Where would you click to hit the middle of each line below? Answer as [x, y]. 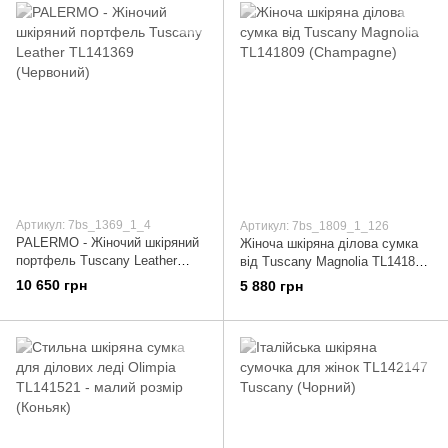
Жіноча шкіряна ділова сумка [329, 243]
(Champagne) [278, 279]
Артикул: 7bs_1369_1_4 [83, 224]
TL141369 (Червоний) [110, 278]
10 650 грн [51, 284]
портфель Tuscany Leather [96, 260]
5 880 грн [271, 285]
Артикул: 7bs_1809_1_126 [314, 225]
